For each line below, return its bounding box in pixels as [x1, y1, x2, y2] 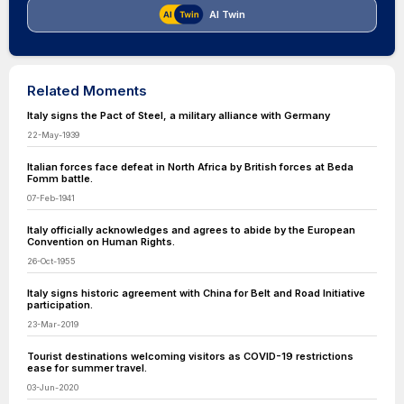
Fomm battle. [27, 172, 93, 185]
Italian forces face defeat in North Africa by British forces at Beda [27, 161, 353, 173]
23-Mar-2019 [27, 319, 78, 329]
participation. [27, 298, 93, 311]
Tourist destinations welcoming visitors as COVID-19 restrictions [27, 350, 353, 363]
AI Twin [209, 8, 245, 21]
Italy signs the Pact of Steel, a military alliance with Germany [27, 109, 330, 122]
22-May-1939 [27, 130, 79, 140]
